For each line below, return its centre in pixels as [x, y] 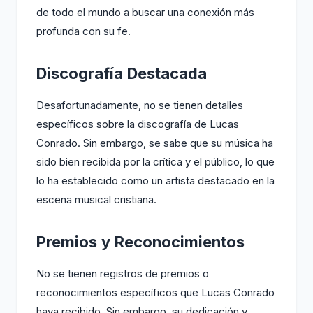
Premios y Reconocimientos [140, 242]
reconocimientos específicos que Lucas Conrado [155, 292]
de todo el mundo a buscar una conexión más [145, 12]
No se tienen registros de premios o [123, 274]
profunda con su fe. [83, 31]
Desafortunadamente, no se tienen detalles [140, 105]
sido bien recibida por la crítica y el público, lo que [155, 162]
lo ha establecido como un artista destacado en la [155, 181]
